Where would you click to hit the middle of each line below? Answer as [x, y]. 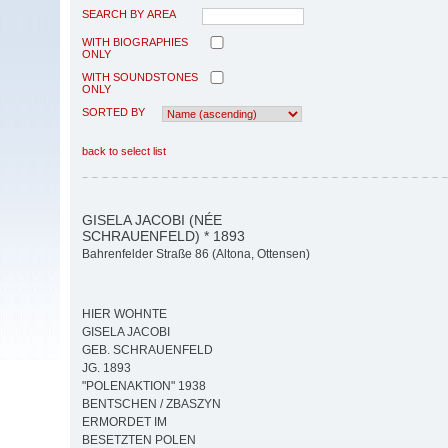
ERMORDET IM [124, 422]
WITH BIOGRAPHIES [135, 41]
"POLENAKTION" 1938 [144, 386]
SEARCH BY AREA [129, 13]
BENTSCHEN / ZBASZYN [151, 404]
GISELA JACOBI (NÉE [152, 219]
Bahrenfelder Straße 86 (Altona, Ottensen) [196, 254]
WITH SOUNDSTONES [140, 76]
